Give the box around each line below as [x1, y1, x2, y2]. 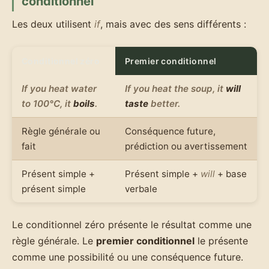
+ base [215, 168, 247, 180]
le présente [195, 234, 248, 247]
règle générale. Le [12, 234, 96, 247]
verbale [125, 183, 157, 195]
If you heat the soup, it [125, 82, 226, 94]
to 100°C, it [22, 97, 73, 109]
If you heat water [22, 82, 97, 94]
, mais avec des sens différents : [100, 17, 246, 30]
